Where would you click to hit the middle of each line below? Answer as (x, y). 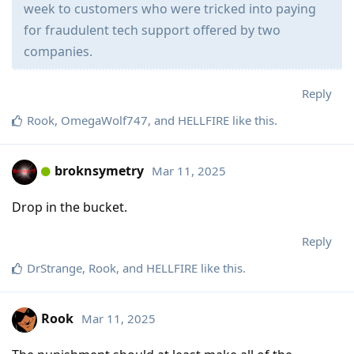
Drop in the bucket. (70, 207)
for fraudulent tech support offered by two (152, 30)
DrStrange (55, 267)
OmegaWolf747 (104, 120)
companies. (58, 51)
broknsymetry (99, 171)
